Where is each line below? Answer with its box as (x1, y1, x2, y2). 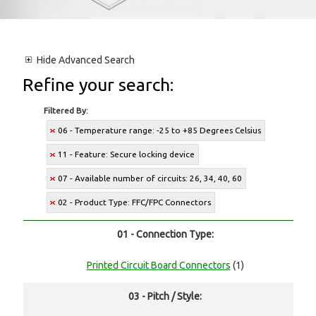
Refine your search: (23, 75, 174, 95)
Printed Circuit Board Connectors (86, 260, 231, 272)
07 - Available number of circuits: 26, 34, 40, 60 (58, 174, 243, 183)
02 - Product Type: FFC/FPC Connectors (58, 197, 212, 207)
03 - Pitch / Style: (128, 291, 202, 303)
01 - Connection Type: (116, 229, 214, 241)
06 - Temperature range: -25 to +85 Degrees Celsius (58, 126, 262, 135)
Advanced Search (56, 54, 135, 66)
